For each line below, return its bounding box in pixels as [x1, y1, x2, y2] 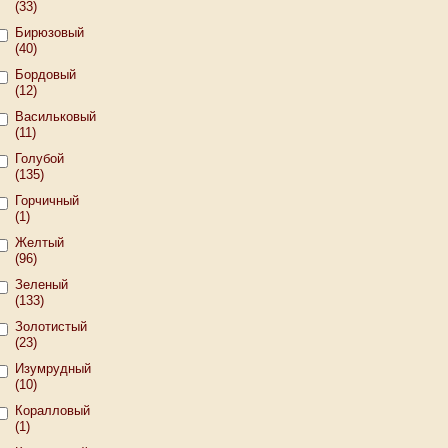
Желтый [15, 235, 64, 250]
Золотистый [15, 319, 87, 334]
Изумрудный [15, 361, 91, 376]
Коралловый [15, 403, 90, 418]
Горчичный [15, 193, 79, 208]
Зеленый [15, 277, 68, 292]
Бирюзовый [15, 25, 84, 40]
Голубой [15, 151, 64, 166]
